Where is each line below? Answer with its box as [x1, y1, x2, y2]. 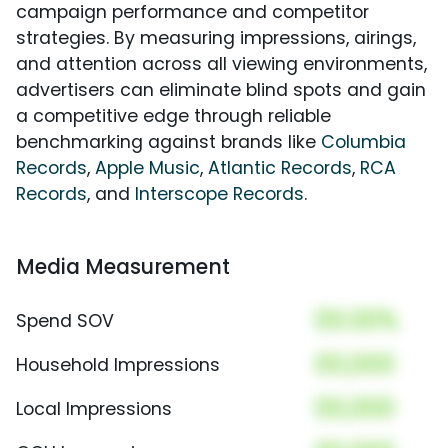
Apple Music [95, 156, 200, 181]
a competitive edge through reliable [16, 104, 331, 129]
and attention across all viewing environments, [16, 52, 427, 77]
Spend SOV [16, 309, 114, 334]
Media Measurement [16, 252, 230, 282]
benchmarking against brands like [16, 130, 321, 155]
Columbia [321, 130, 406, 155]
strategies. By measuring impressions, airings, [16, 26, 416, 51]
